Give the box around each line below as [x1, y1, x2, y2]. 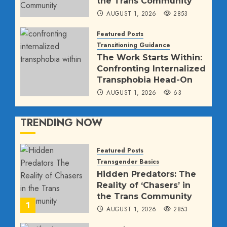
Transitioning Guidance [97, 41, 170, 50]
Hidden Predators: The [97, 169, 196, 179]
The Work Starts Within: [97, 53, 202, 63]
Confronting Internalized [97, 64, 206, 74]
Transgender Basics [97, 157, 159, 167]
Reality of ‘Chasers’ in [97, 180, 191, 191]
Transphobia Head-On [97, 75, 193, 85]
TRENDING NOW [20, 116, 102, 131]
